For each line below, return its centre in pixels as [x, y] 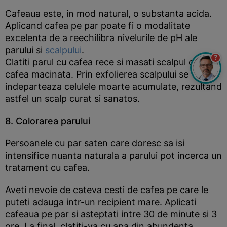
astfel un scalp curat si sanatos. [72, 99]
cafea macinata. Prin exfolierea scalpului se [97, 74]
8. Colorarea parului [48, 121]
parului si [25, 50]
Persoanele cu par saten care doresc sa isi [95, 143]
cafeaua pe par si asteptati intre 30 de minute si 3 [111, 214]
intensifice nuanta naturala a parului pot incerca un [113, 155]
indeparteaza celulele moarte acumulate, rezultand [113, 86]
